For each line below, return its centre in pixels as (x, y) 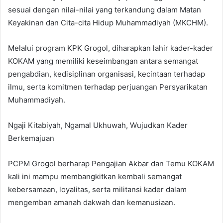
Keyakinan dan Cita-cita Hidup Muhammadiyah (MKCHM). (108, 23)
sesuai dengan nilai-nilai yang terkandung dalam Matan (105, 10)
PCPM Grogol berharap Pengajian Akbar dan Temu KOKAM (111, 164)
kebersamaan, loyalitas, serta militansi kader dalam (97, 190)
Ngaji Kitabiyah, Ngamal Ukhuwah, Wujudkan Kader (98, 125)
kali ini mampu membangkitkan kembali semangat (95, 177)
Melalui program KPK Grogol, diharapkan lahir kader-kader (111, 48)
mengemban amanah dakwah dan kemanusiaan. (92, 203)
